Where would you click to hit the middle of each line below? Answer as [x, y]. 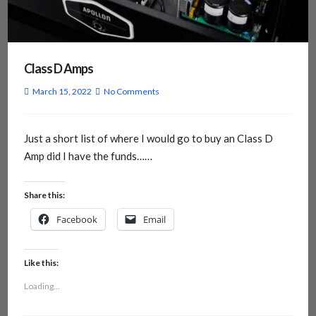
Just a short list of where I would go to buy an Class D [148, 139]
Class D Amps [58, 69]
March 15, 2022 [62, 92]
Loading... [42, 286]
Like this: [41, 262]
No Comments [131, 92]
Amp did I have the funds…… [88, 156]
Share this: [44, 195]
